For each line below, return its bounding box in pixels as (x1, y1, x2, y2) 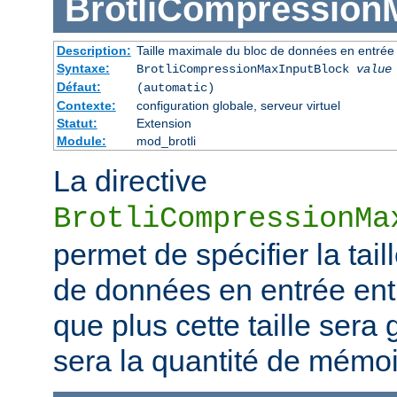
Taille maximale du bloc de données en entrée (136, 43, 394, 58)
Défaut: (56, 79, 101, 94)
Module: (56, 133, 106, 148)
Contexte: (56, 97, 116, 113)
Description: (56, 43, 131, 58)
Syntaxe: (56, 60, 110, 75)
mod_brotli (136, 133, 196, 148)
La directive (53, 163, 207, 198)
